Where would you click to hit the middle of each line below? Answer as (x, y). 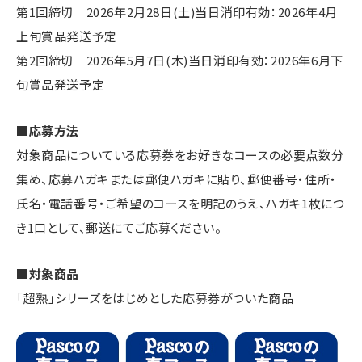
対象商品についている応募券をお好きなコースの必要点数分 (180, 154)
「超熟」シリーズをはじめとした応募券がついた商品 (155, 297)
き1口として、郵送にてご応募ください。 (119, 227)
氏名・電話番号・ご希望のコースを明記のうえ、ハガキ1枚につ (181, 203)
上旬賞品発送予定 (67, 36)
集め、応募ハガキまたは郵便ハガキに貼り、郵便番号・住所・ (177, 179)
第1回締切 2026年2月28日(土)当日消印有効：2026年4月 (177, 11)
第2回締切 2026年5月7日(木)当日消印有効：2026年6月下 (180, 60)
